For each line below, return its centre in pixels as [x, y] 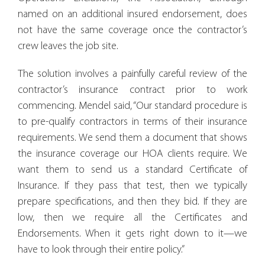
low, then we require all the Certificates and [132, 218]
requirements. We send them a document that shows [132, 138]
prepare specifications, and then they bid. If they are [132, 202]
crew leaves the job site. [68, 46]
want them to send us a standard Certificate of [132, 170]
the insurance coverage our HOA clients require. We [132, 154]
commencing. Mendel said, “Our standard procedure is [132, 106]
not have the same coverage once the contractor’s [132, 30]
